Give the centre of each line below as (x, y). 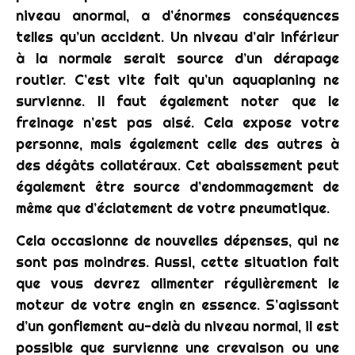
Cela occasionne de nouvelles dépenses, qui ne (177, 241)
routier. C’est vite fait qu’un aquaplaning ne (177, 79)
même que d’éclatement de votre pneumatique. (173, 208)
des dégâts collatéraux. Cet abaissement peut (177, 165)
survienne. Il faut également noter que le (177, 101)
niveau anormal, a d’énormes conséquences (177, 15)
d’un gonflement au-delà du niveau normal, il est (177, 326)
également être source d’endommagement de (177, 186)
